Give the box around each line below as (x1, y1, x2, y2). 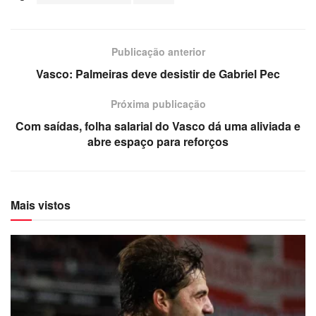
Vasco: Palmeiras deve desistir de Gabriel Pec (36, 65, 280, 82)
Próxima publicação (110, 96, 206, 111)
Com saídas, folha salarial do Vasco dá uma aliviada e (16, 117, 300, 134)
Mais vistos (11, 196, 71, 213)
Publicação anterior (111, 44, 205, 59)
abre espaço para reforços (87, 133, 229, 150)
